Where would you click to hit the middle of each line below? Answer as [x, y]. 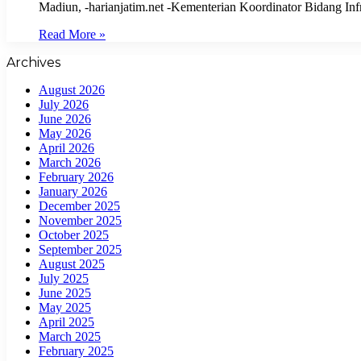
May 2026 [65, 133]
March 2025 [70, 336]
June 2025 [65, 293]
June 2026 [65, 118]
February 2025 [76, 351]
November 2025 [80, 220]
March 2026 [70, 162]
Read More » [72, 34]
